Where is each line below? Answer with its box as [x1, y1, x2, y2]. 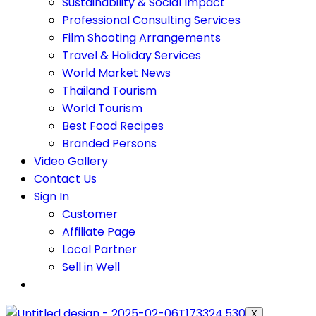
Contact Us [34, 171, 97, 187]
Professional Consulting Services [62, 12, 241, 28]
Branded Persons [62, 135, 157, 152]
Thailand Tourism [62, 83, 157, 99]
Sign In [34, 188, 69, 205]
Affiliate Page [62, 224, 135, 240]
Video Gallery [34, 153, 108, 169]
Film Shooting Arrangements [62, 30, 221, 46]
